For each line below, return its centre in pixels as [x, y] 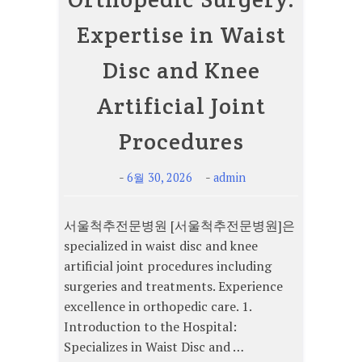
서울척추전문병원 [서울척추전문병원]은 [179, 225]
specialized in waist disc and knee [161, 245]
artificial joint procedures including [168, 265]
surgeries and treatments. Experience [173, 286]
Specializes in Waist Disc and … [154, 346]
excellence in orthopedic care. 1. [158, 306]
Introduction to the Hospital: [150, 326]
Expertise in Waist [181, 34]
